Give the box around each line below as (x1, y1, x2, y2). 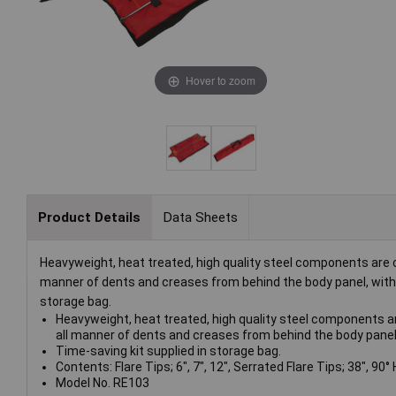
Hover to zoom (185, 72, 255, 88)
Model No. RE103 (55, 376, 149, 391)
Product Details (37, 209, 141, 225)
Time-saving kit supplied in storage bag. (55, 344, 281, 359)
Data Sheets (162, 209, 238, 225)
